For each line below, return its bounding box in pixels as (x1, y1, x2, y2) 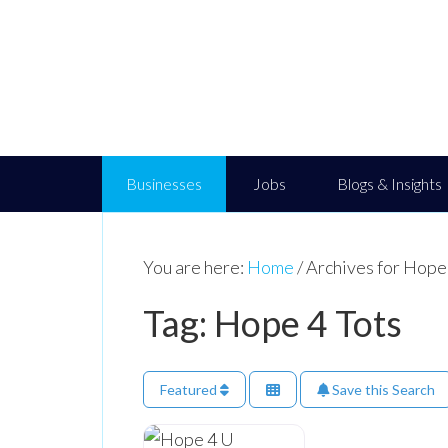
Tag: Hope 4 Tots (143, 301, 402, 345)
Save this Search (329, 380, 435, 398)
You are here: (143, 256, 247, 278)
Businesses (126, 174, 202, 193)
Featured (160, 380, 220, 398)
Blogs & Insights (337, 174, 442, 193)
